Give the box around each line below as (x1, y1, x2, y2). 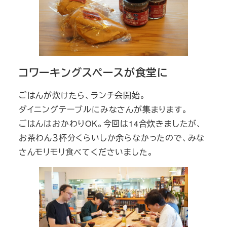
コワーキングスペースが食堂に (18, 64, 168, 80)
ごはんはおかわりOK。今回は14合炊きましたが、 (18, 117, 202, 129)
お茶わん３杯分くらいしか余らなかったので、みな (18, 131, 205, 143)
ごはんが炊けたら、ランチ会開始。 (18, 89, 146, 101)
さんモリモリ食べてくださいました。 (18, 145, 154, 158)
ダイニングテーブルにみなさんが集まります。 (18, 103, 188, 115)
